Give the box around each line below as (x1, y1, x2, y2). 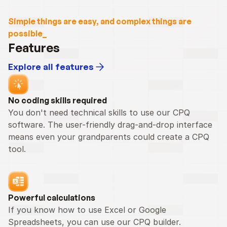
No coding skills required (8, 95, 107, 105)
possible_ (8, 28, 47, 39)
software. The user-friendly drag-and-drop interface (8, 120, 212, 130)
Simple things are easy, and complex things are (8, 16, 192, 26)
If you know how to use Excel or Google (8, 205, 166, 215)
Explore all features (8, 61, 94, 72)
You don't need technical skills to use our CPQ (8, 107, 190, 118)
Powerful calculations (8, 193, 95, 203)
